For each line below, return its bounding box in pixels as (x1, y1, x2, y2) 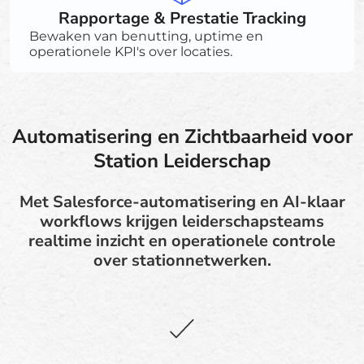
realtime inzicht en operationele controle (28, 229, 336, 252)
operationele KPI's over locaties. (29, 43, 232, 59)
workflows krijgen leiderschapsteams (40, 210, 324, 232)
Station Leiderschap (93, 147, 271, 174)
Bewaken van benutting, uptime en (29, 28, 263, 44)
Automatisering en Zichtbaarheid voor (11, 123, 353, 149)
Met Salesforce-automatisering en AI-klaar (19, 190, 345, 213)
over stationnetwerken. (93, 249, 271, 271)
